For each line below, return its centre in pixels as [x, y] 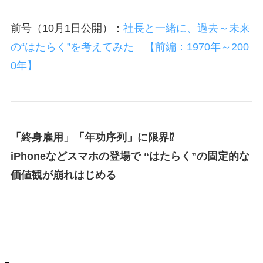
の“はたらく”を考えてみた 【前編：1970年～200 [129, 47]
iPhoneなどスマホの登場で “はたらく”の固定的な [130, 156]
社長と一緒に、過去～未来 [186, 28]
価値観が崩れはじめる [63, 175]
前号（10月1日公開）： [67, 28]
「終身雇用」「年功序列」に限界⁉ [92, 138]
